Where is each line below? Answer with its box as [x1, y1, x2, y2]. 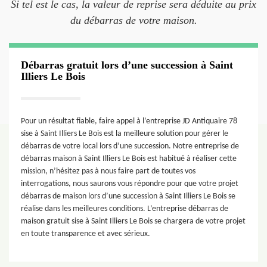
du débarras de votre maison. [70, 14, 197, 26]
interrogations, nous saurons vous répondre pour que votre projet [21, 179, 238, 188]
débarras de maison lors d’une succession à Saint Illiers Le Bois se [21, 192, 235, 201]
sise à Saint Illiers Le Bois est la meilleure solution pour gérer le [21, 129, 228, 138]
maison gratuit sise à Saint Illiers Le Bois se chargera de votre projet [21, 217, 246, 226]
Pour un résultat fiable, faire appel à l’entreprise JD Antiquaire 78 [21, 117, 237, 126]
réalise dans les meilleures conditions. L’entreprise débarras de [21, 204, 228, 213]
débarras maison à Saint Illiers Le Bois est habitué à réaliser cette [21, 154, 237, 163]
